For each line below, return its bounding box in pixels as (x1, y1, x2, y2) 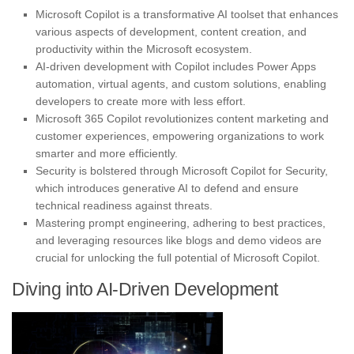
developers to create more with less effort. (36, 95, 246, 108)
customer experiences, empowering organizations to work (36, 130, 324, 143)
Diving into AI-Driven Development (12, 279, 278, 300)
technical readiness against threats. (36, 199, 213, 213)
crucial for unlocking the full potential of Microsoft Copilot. (36, 251, 320, 265)
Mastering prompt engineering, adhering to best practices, (36, 217, 326, 230)
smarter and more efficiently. (36, 147, 178, 160)
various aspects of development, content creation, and (36, 25, 307, 39)
